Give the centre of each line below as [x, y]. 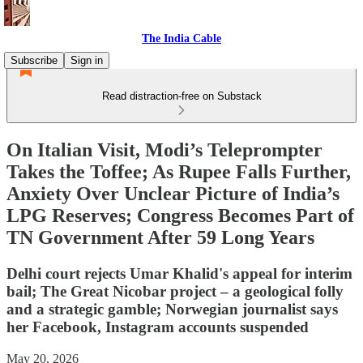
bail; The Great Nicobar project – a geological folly [175, 291]
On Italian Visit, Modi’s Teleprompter [164, 149]
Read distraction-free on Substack [181, 96]
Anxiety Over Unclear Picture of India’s [173, 193]
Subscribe [34, 60]
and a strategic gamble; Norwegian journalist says [172, 309]
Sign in [87, 60]
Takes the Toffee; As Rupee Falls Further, [179, 171]
